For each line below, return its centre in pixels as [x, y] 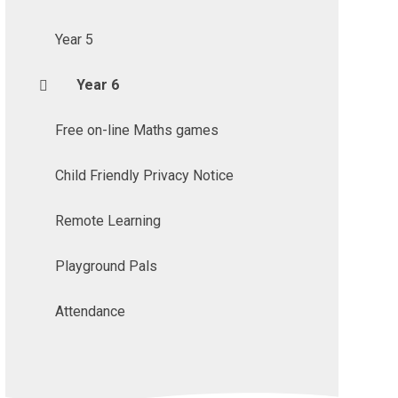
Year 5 [74, 40]
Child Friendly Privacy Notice [144, 176]
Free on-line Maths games [136, 131]
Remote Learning [107, 221]
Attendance [90, 312]
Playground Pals [106, 267]
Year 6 [97, 85]
